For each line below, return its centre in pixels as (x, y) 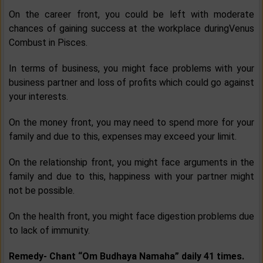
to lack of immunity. (49, 231)
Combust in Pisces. (48, 43)
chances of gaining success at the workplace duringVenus (131, 29)
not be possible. (42, 191)
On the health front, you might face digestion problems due (131, 217)
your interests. (38, 97)
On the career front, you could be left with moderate (131, 15)
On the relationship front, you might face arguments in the (131, 163)
